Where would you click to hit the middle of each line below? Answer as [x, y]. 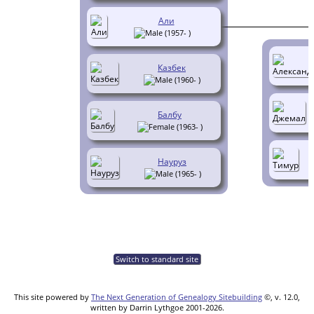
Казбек [172, 67]
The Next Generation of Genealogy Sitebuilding [177, 296]
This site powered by [53, 296]
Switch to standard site [157, 259]
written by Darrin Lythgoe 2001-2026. [157, 307]
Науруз [172, 161]
